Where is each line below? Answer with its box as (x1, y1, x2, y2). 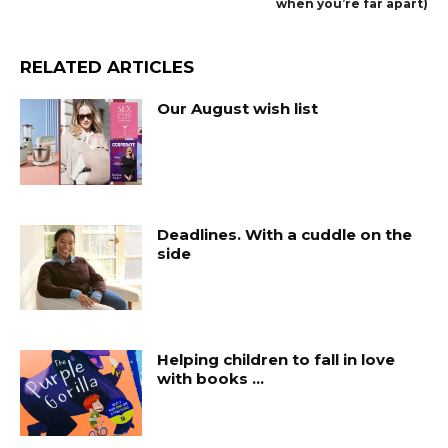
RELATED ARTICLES (20, 57, 194, 77)
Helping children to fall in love (157, 350, 396, 370)
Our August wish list (157, 99, 319, 118)
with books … (157, 369, 265, 389)
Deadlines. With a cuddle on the (157, 224, 413, 244)
